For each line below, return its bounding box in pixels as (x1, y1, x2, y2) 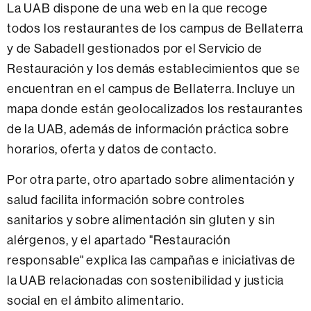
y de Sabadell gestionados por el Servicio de (7, 40, 263, 56)
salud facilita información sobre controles (7, 191, 245, 208)
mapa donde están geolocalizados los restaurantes (7, 100, 303, 117)
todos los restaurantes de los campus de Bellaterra (7, 19, 303, 36)
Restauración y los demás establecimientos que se (7, 60, 301, 76)
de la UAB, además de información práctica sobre (7, 120, 289, 137)
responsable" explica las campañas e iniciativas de (7, 251, 296, 268)
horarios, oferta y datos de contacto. (7, 140, 217, 157)
